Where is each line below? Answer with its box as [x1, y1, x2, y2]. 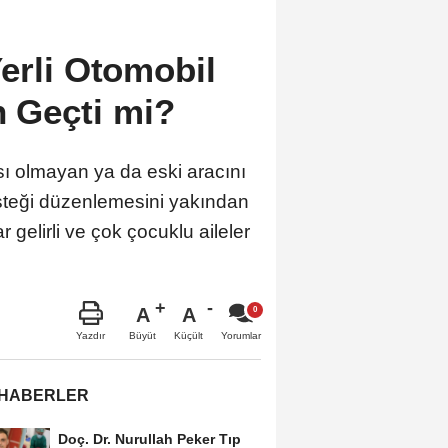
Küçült [174, 329, 203, 341]
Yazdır [76, 329, 105, 341]
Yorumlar [221, 329, 261, 341]
